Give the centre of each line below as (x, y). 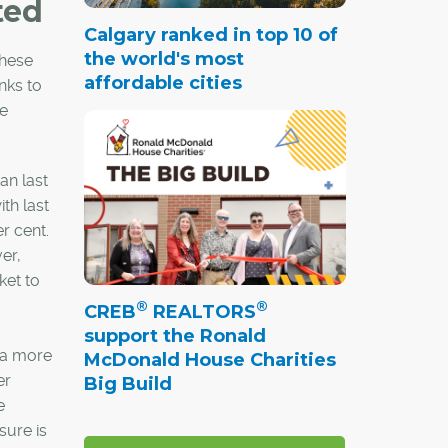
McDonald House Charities (209, 359)
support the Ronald (174, 335)
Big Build (127, 383)
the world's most (163, 58)
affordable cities (162, 82)
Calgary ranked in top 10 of (210, 34)
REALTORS (201, 311)
